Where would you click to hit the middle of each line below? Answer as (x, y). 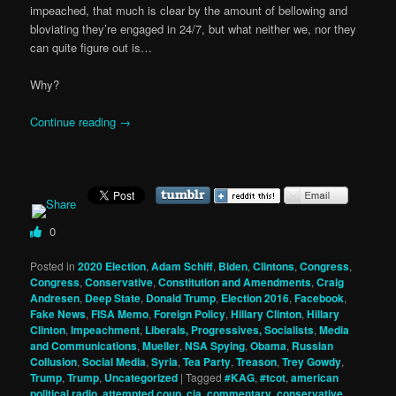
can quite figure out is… (91, 47)
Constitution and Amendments (235, 282)
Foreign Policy (190, 313)
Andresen (55, 297)
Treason (257, 361)
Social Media (114, 361)
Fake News (58, 313)
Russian (313, 345)
